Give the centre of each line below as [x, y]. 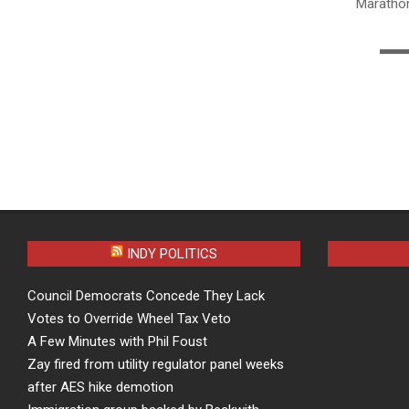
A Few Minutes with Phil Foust [117, 341]
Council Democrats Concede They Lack [146, 295]
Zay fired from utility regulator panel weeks [156, 364]
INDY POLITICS [172, 253]
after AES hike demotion [100, 387]
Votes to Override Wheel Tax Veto [129, 318]
